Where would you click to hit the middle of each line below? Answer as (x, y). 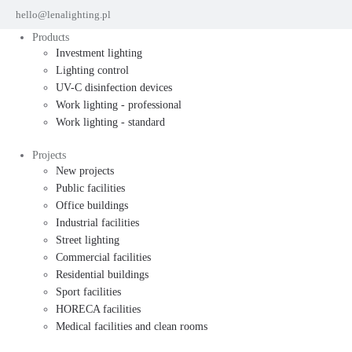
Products (51, 37)
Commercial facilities (103, 257)
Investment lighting (99, 53)
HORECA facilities (98, 309)
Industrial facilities (97, 223)
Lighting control (92, 70)
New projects (85, 171)
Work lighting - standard (110, 122)
